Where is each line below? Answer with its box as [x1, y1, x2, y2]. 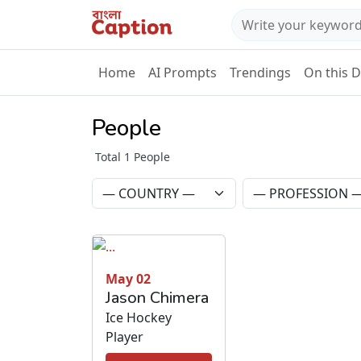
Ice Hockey [106, 308, 172, 326]
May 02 [106, 269, 151, 288]
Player [106, 327, 143, 346]
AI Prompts [148, 64, 217, 82]
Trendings [230, 64, 291, 82]
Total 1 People [95, 149, 170, 165]
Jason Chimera [106, 286, 209, 309]
